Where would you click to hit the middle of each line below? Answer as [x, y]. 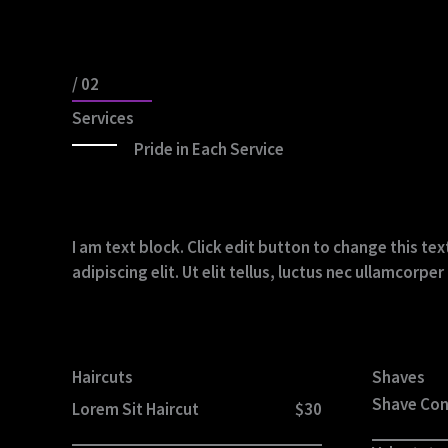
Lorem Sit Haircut [135, 409]
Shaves [398, 377]
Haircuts [102, 377]
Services [103, 118]
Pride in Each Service [209, 149]
